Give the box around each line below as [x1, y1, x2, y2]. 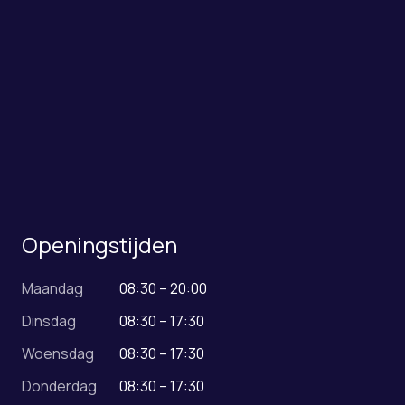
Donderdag [22, 375, 97, 396]
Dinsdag [22, 310, 76, 331]
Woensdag [22, 343, 94, 363]
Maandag [22, 278, 83, 298]
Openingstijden [22, 229, 177, 259]
